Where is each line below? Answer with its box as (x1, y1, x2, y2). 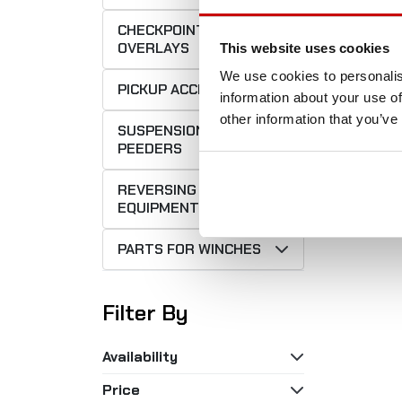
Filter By (102, 299, 188, 328)
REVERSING (118, 180, 197, 200)
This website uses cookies (219, 39, 389, 56)
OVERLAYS (118, 39, 189, 58)
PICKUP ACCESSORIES (118, 80, 266, 100)
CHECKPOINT (118, 21, 205, 40)
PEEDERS (118, 139, 182, 159)
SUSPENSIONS (118, 121, 214, 141)
